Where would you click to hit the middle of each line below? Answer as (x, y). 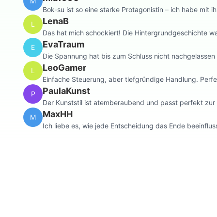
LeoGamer (64, 67)
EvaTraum (63, 44)
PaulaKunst (66, 91)
